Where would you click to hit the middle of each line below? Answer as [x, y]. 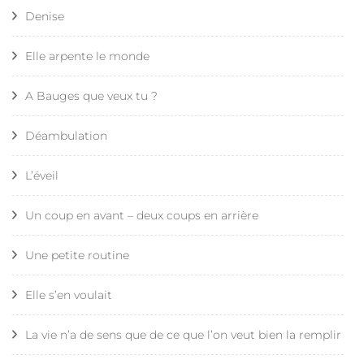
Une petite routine [77, 255]
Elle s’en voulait [69, 295]
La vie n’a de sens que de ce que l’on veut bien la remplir [183, 334]
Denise [45, 16]
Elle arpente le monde [87, 56]
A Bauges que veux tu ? [91, 95]
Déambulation [66, 135]
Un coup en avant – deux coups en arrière [142, 215]
